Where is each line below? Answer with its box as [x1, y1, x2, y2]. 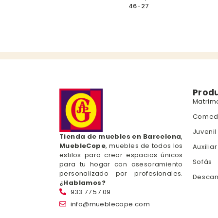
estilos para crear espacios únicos [59, 150, 183, 160]
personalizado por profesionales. [59, 168, 183, 178]
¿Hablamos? [59, 178, 106, 187]
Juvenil [192, 127, 217, 136]
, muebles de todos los [106, 141, 183, 150]
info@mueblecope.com [70, 199, 150, 209]
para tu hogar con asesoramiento [59, 159, 183, 169]
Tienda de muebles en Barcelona [59, 131, 182, 141]
